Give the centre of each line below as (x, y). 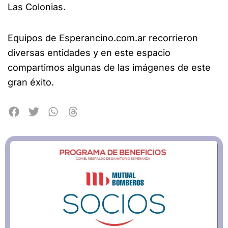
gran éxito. (31, 82)
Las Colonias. (37, 7)
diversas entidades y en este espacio (89, 52)
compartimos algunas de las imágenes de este (109, 67)
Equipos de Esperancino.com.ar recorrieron (103, 38)
